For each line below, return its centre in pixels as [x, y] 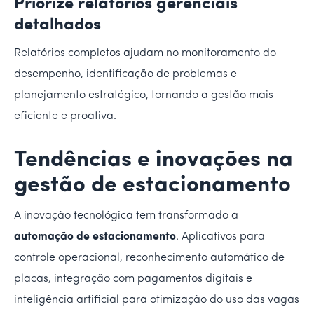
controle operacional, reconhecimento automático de [149, 258]
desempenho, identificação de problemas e [125, 74]
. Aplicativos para [220, 237]
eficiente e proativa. [65, 116]
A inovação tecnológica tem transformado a [126, 216]
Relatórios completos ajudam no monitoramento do [145, 53]
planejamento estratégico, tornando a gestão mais [144, 95]
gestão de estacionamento [152, 185]
